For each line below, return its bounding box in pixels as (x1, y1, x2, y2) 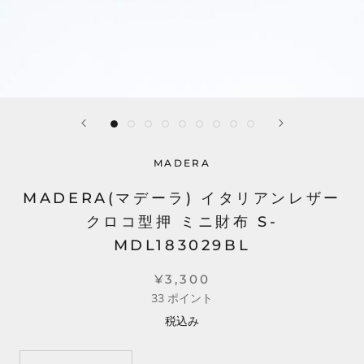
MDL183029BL (113, 236, 251, 254)
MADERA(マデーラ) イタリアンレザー (23, 189, 341, 207)
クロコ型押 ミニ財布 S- (85, 213, 279, 231)
